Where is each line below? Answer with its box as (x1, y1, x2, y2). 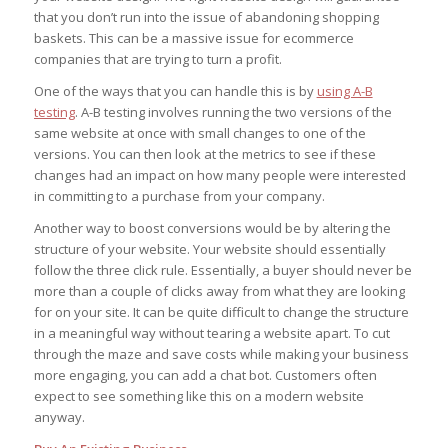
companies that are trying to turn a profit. (33, 50, 282, 69)
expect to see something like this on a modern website (33, 387, 364, 406)
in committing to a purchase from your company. (33, 187, 325, 206)
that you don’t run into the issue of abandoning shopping (33, 8, 379, 27)
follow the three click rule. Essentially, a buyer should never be (33, 261, 412, 280)
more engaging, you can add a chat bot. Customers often (33, 366, 377, 385)
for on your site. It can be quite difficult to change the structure (33, 303, 409, 322)
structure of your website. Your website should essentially (33, 240, 386, 259)
